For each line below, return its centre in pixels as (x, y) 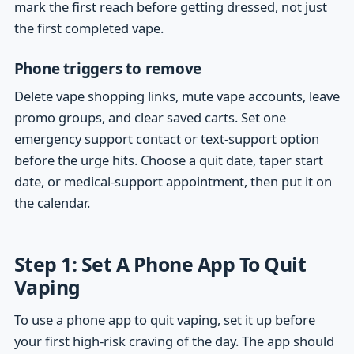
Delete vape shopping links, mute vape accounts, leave (177, 96)
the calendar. (52, 203)
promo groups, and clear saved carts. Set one (150, 118)
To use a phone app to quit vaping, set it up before (164, 320)
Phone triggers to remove (108, 68)
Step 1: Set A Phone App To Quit (160, 264)
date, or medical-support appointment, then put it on (173, 182)
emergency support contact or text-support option (166, 139)
